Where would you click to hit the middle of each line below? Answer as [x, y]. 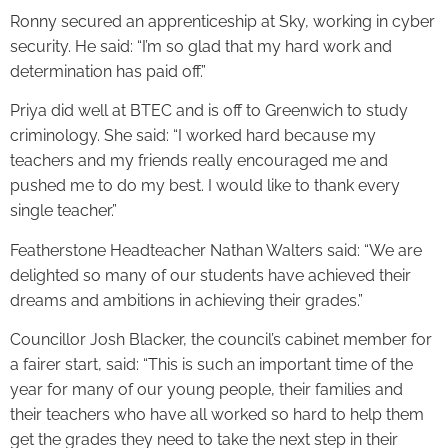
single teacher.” [65, 211]
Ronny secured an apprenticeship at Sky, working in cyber [222, 21]
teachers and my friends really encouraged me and [199, 161]
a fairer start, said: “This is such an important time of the [211, 365]
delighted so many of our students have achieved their [210, 275]
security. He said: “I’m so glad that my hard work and [201, 46]
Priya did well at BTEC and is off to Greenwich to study [209, 111]
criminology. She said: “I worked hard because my [193, 136]
